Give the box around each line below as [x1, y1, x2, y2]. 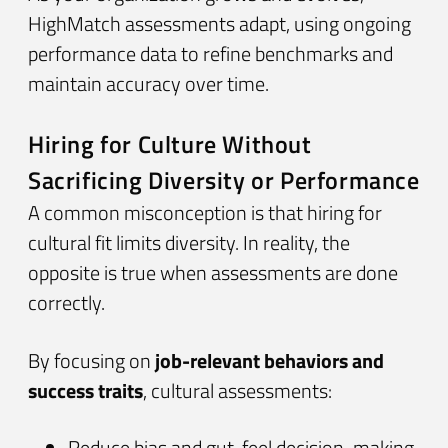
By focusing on [28, 344, 155, 376]
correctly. [28, 287, 105, 319]
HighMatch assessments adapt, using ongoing [28, 7, 411, 39]
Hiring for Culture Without [28, 126, 312, 163]
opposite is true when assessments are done [28, 257, 398, 289]
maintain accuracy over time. [28, 67, 269, 99]
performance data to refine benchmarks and [28, 37, 393, 69]
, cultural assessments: [143, 374, 332, 406]
